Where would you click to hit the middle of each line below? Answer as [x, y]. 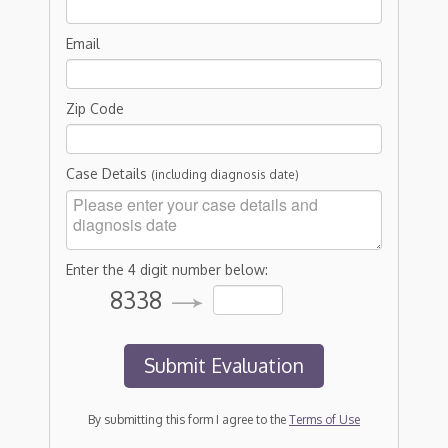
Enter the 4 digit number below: [166, 269]
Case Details [108, 173]
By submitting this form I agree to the [188, 420]
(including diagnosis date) [224, 174]
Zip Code [94, 108]
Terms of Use [324, 420]
